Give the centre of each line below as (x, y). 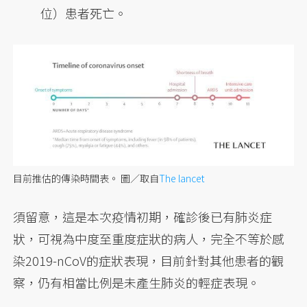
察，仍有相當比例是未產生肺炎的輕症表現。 (137, 282)
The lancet (182, 178)
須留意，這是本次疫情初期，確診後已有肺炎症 (143, 216)
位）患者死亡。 (84, 13)
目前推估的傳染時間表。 (67, 178)
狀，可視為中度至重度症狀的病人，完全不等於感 (149, 238)
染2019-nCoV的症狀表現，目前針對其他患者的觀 (149, 260)
